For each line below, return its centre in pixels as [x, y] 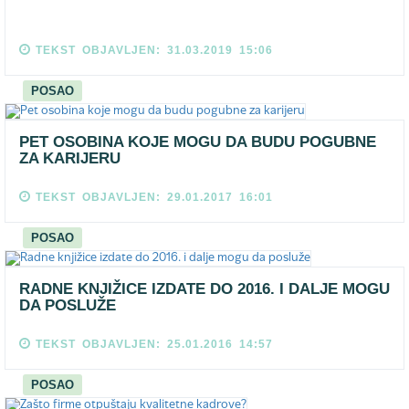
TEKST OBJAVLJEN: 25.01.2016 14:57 [154, 344]
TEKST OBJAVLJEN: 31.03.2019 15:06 [154, 50]
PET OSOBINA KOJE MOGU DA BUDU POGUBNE [198, 142]
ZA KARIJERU [70, 158]
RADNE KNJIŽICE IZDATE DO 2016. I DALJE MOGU [204, 289]
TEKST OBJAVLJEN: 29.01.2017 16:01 [154, 197]
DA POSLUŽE [68, 305]
